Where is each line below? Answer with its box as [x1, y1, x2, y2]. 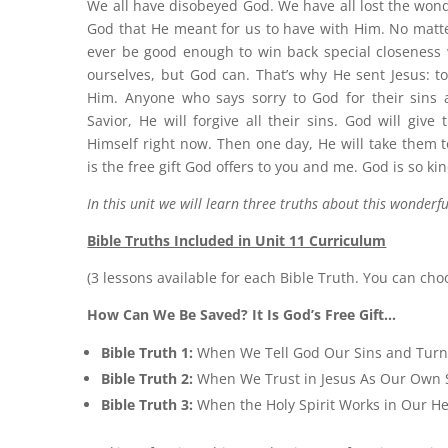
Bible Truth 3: [101, 394, 198, 414]
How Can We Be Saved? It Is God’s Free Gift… [87, 304, 397, 324]
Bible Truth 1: [101, 342, 198, 362]
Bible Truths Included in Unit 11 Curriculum [87, 230, 387, 250]
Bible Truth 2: [101, 368, 198, 388]
